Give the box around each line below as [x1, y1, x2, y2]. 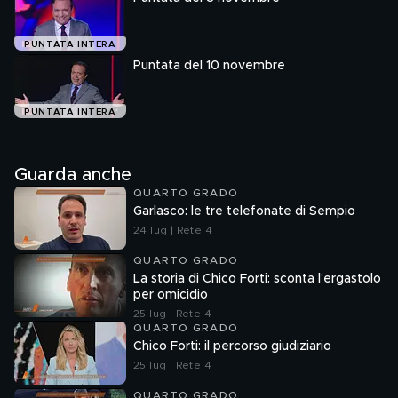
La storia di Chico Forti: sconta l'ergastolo [133, 273, 381, 285]
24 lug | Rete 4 [133, 225, 212, 235]
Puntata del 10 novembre [133, 60, 285, 72]
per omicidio [133, 289, 208, 301]
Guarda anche [14, 166, 131, 184]
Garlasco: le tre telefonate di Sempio [133, 205, 355, 218]
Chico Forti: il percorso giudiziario [133, 340, 331, 353]
